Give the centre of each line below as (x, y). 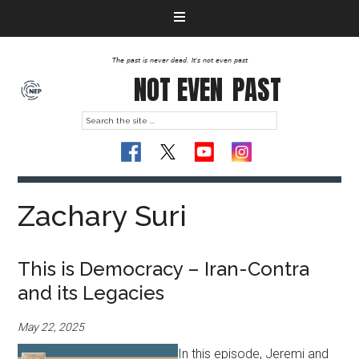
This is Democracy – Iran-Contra (164, 269)
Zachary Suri (103, 216)
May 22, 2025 (51, 327)
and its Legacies (91, 293)
